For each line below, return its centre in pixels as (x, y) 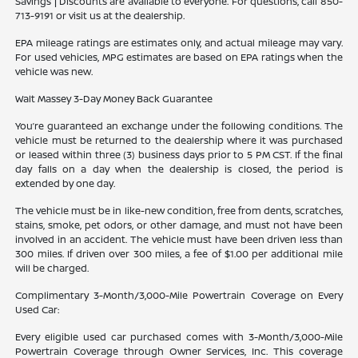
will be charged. (52, 268)
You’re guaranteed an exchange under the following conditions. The (179, 126)
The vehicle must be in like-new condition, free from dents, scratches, (179, 211)
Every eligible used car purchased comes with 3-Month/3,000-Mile (179, 337)
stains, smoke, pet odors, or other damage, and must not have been (179, 225)
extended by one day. (66, 184)
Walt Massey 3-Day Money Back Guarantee (114, 99)
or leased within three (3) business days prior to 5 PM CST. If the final (179, 155)
